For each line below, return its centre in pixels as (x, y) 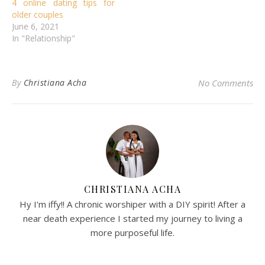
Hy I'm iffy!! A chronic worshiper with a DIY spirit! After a (132, 204)
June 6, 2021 (35, 26)
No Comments (226, 83)
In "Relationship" (43, 38)
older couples (38, 14)
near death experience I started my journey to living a (132, 218)
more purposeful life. (132, 232)
